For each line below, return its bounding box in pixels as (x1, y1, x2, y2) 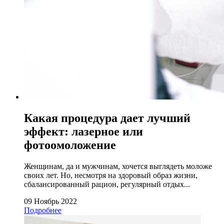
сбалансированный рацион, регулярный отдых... (24, 180, 190, 189)
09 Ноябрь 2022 (24, 197, 77, 206)
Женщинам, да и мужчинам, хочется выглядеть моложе (24, 162, 212, 171)
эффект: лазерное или (24, 125, 143, 138)
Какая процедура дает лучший (24, 111, 190, 125)
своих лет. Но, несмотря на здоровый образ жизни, (24, 171, 197, 180)
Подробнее (24, 206, 61, 215)
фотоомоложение (24, 138, 116, 152)
